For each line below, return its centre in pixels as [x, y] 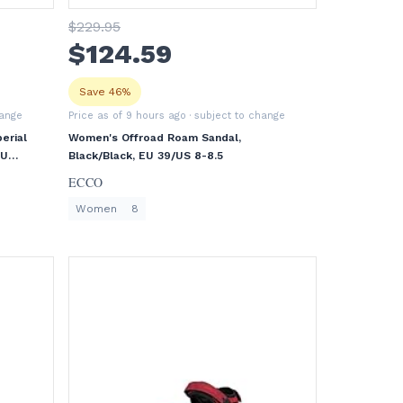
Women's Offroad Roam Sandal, [155, 138]
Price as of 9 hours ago [127, 116]
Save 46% [105, 92]
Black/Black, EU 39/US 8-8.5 [146, 156]
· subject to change [236, 116]
